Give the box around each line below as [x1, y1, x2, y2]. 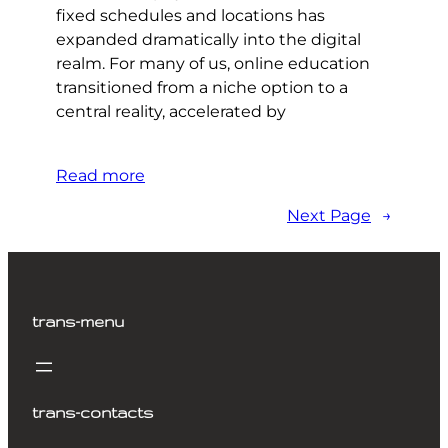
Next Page [287, 206, 371, 226]
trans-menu [32, 313, 124, 331]
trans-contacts [32, 404, 153, 422]
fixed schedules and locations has [56, 6, 325, 26]
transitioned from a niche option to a [56, 78, 348, 98]
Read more [56, 166, 145, 186]
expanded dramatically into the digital [56, 30, 361, 50]
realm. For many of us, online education [56, 54, 370, 74]
